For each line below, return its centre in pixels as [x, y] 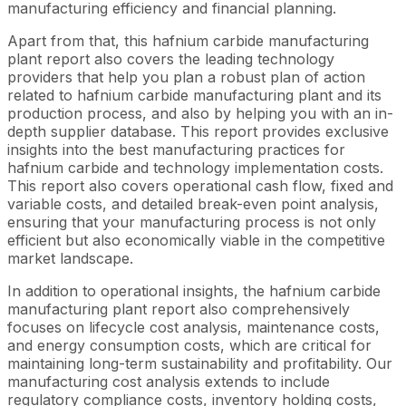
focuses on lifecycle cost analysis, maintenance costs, [193, 327]
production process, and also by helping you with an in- [200, 113]
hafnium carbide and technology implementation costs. [195, 167]
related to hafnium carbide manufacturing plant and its [194, 95]
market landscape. [70, 258]
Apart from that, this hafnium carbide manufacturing [188, 40]
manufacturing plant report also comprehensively [179, 309]
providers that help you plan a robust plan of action [186, 77]
